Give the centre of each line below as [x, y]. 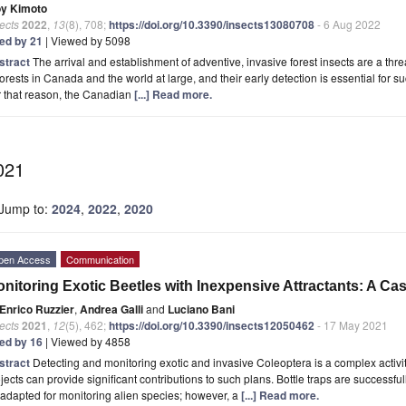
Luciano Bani [201, 309]
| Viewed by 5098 [87, 41]
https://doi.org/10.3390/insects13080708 [212, 25]
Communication [100, 260]
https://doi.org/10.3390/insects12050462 [212, 326]
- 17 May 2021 [351, 325]
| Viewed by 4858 [87, 342]
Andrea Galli [111, 309]
